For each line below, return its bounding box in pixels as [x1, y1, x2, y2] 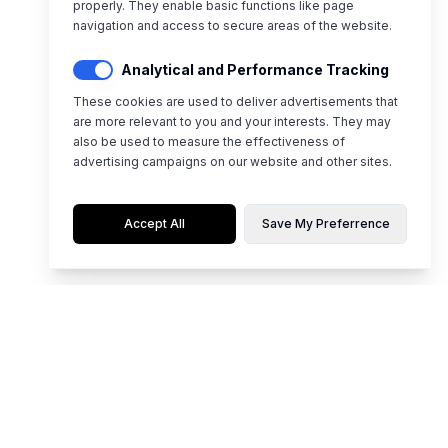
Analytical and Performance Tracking [121, 61, 389, 78]
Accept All [124, 216, 185, 231]
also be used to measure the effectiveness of [73, 134, 345, 149]
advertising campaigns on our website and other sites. [73, 154, 392, 169]
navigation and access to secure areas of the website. [73, 18, 392, 33]
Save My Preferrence [261, 216, 390, 231]
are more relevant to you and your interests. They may [73, 114, 391, 129]
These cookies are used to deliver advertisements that [73, 94, 398, 109]
